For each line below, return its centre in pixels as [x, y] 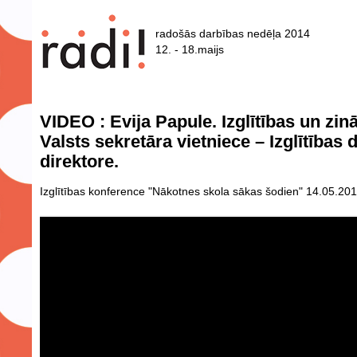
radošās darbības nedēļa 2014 [233, 33]
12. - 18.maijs [190, 49]
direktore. [79, 161]
